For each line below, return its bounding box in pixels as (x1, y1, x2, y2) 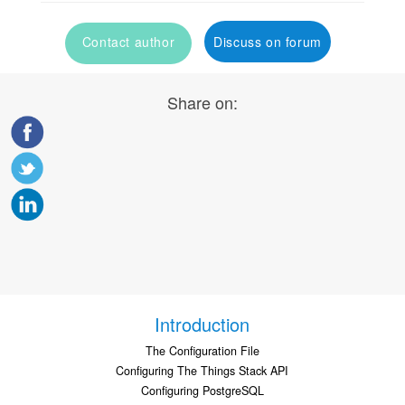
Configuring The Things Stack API (116, 362, 289, 379)
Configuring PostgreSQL (140, 381, 264, 399)
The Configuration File (145, 342, 259, 359)
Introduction (155, 310, 250, 337)
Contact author (81, 32, 175, 51)
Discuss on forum (213, 32, 322, 51)
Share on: (167, 89, 238, 114)
